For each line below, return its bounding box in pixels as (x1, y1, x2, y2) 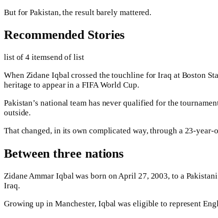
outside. (4, 108, 31, 118)
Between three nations (4, 146, 124, 161)
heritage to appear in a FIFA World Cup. (4, 80, 139, 90)
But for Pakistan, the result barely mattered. (4, 8, 152, 18)
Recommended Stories (4, 28, 125, 42)
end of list (50, 53, 84, 62)
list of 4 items (4, 53, 50, 62)
